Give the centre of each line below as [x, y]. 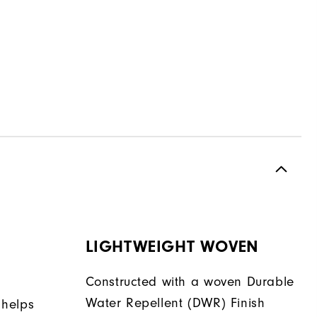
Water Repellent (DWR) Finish [175, 303]
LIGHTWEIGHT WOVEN [172, 247]
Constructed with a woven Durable [190, 282]
